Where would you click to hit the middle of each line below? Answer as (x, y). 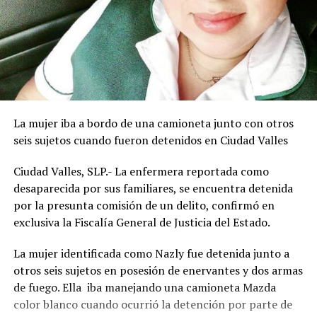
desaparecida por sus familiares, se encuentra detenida (153, 188)
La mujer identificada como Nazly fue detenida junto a (151, 253)
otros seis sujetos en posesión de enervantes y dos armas (158, 270)
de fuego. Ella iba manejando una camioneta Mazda (144, 287)
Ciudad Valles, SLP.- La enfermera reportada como (141, 171)
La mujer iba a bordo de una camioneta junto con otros (153, 123)
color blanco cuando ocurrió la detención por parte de (152, 304)
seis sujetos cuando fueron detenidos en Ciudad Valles (150, 140)
